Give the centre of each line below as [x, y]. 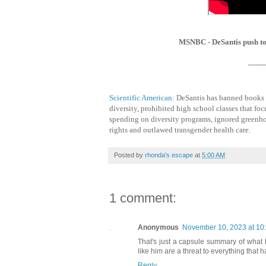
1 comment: [143, 198]
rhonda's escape [169, 155]
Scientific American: [142, 98]
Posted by [129, 155]
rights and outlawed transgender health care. [180, 130]
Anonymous [158, 227]
